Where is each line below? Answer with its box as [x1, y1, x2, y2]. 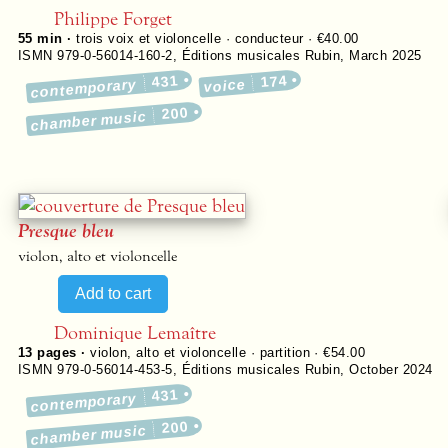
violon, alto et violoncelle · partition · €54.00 [90, 345, 366, 360]
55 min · [18, 31, 77, 46]
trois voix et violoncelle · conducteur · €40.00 [76, 31, 359, 46]
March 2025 [349, 48, 422, 63]
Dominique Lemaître [54, 320, 216, 345]
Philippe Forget [54, 6, 172, 31]
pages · [32, 345, 91, 360]
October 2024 [349, 362, 433, 377]
